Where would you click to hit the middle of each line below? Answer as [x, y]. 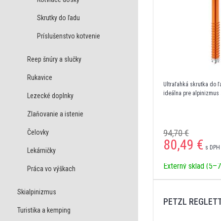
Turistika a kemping [44, 210]
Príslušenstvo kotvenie [69, 36]
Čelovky [38, 132]
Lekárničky [41, 150]
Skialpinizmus [37, 192]
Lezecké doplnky [50, 96]
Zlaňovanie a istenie [55, 114]
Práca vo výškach [51, 169]
